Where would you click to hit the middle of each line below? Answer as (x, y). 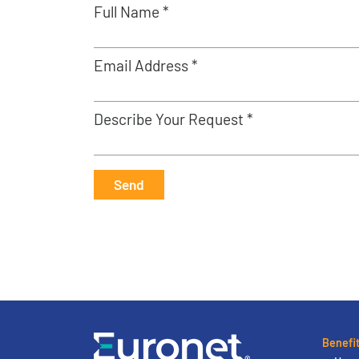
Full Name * (131, 12)
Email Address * (146, 65)
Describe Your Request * (173, 119)
